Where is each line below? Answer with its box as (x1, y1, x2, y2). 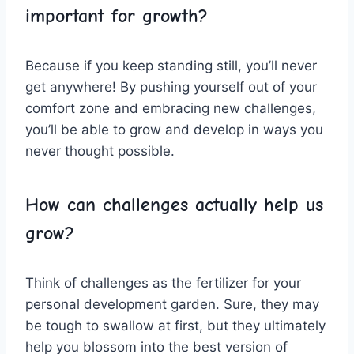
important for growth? (25, 4, 208, 27)
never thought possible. (25, 142, 175, 159)
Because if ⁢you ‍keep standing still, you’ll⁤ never (25, 57, 317, 73)
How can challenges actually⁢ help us (25, 193, 323, 216)
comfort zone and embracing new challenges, (25, 100, 316, 116)
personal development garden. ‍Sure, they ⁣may (25, 296, 319, 312)
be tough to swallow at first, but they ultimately (25, 317, 326, 333)
